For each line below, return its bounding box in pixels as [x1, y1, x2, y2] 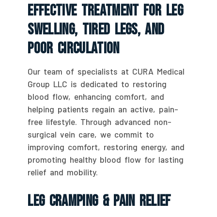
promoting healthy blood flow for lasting [28, 155, 184, 165]
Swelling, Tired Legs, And [28, 20, 165, 40]
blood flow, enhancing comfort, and [28, 92, 165, 102]
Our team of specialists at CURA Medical [28, 66, 185, 77]
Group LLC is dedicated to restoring [28, 79, 167, 89]
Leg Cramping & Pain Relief [28, 192, 171, 211]
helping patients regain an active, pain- [28, 104, 179, 114]
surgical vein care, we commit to [28, 129, 155, 139]
